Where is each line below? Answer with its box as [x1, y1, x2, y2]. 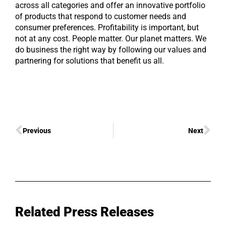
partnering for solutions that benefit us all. [15, 55, 164, 66]
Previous [23, 127, 51, 135]
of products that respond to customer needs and [15, 11, 186, 21]
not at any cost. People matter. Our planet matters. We [15, 33, 206, 43]
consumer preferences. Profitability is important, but [15, 22, 199, 32]
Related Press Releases [15, 204, 154, 220]
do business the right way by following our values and [15, 44, 206, 54]
